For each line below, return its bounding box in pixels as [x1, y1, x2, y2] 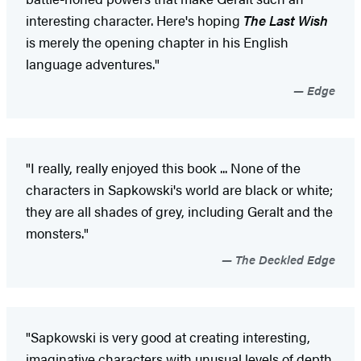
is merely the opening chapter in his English [26, 32, 288, 52]
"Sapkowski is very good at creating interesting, [26, 327, 310, 347]
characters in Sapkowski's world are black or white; [26, 180, 333, 200]
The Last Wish [243, 10, 328, 31]
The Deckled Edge [232, 251, 335, 268]
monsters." [26, 223, 89, 243]
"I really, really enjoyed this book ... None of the [26, 158, 301, 178]
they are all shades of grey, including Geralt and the [26, 201, 333, 222]
